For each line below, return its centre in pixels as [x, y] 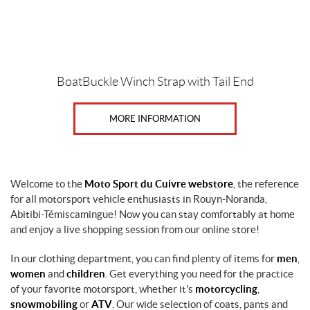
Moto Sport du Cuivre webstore [159, 184]
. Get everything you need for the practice [199, 274]
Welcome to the [47, 184]
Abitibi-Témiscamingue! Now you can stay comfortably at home [153, 214]
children [86, 274]
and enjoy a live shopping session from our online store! [135, 229]
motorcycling [226, 289]
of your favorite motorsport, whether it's [103, 289]
